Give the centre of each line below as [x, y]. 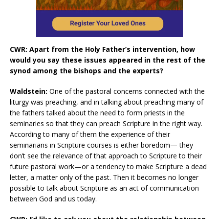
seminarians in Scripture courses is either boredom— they [101, 145]
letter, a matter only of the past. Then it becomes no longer [104, 177]
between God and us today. [53, 198]
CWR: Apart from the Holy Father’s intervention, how [102, 49]
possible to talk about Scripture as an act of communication [104, 188]
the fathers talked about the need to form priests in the [97, 112]
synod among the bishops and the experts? [87, 70]
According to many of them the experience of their [90, 134]
